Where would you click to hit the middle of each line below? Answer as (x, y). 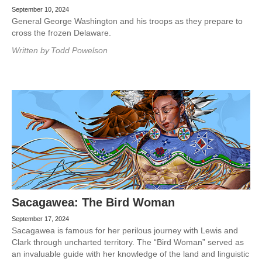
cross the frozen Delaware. (61, 33)
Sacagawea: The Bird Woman (93, 202)
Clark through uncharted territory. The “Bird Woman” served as (128, 242)
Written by (30, 50)
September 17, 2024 (40, 219)
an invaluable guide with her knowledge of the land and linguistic (130, 254)
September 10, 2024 (40, 9)
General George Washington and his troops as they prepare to (127, 21)
